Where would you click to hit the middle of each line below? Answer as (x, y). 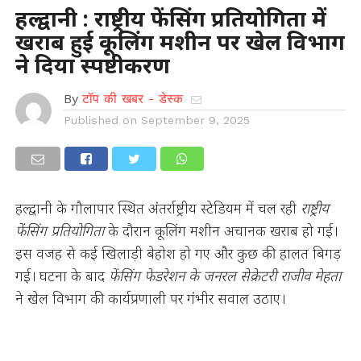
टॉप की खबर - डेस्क (132, 99)
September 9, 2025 (195, 120)
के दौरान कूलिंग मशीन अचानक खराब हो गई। (220, 230)
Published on (100, 120)
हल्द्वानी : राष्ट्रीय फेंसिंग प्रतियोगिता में (170, 18)
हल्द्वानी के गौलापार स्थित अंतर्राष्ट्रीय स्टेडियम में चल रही (158, 208)
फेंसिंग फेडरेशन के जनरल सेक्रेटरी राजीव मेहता (224, 276)
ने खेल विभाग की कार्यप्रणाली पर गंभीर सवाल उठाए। (150, 298)
